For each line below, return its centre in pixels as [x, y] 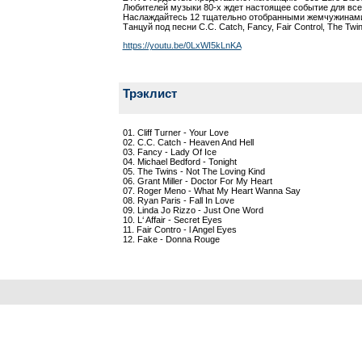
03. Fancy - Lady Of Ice [169, 152]
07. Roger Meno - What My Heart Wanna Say [211, 191]
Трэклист [149, 93]
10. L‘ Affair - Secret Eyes [172, 220]
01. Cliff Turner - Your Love [175, 133]
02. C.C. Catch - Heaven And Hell [188, 142]
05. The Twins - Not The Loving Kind [194, 171]
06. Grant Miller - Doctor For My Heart [197, 181]
